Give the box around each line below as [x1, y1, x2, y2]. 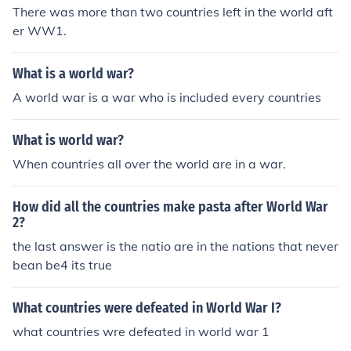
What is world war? [13, 132, 124, 149]
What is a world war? [13, 65, 134, 82]
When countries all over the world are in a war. [13, 156, 286, 172]
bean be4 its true [13, 257, 112, 273]
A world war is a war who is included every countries [13, 89, 321, 105]
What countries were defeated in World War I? [13, 299, 281, 317]
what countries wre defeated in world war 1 [13, 324, 270, 339]
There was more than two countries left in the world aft [13, 4, 333, 20]
